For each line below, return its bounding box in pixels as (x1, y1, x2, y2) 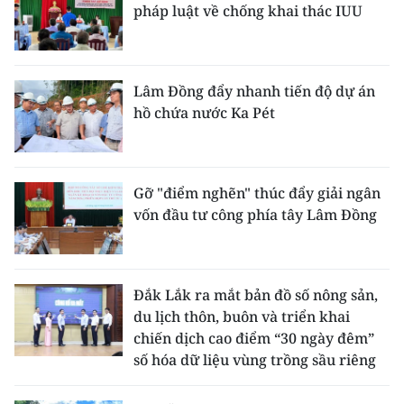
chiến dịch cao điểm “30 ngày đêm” (133, 328, 374, 348)
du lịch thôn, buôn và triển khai (133, 307, 350, 326)
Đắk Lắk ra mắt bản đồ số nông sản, (133, 285, 378, 305)
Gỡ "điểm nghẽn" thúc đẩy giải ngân (133, 183, 381, 203)
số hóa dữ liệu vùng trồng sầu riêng (133, 350, 376, 370)
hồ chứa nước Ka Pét (133, 103, 275, 123)
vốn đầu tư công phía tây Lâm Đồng (133, 205, 377, 225)
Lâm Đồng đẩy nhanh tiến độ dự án (133, 81, 375, 101)
